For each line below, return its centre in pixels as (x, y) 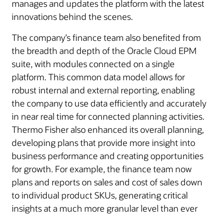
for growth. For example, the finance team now (102, 169)
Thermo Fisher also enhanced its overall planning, (108, 129)
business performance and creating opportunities (108, 156)
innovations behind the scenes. (72, 17)
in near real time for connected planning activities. (108, 116)
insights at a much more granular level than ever (105, 208)
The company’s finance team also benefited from (106, 37)
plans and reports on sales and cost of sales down (107, 182)
